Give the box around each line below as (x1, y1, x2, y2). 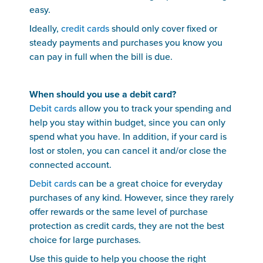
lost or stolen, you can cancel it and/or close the (29, 145, 227, 157)
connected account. (29, 159, 114, 171)
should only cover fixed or (109, 23, 217, 35)
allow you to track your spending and (76, 103, 231, 114)
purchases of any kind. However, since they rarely (29, 192, 234, 204)
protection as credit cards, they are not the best (29, 220, 224, 232)
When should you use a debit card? (29, 89, 176, 100)
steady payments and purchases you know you (29, 37, 222, 49)
